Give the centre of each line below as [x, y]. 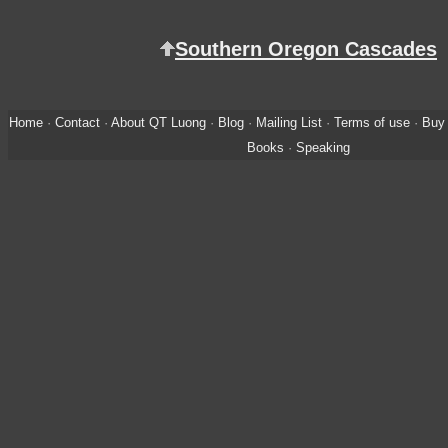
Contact [77, 122]
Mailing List [288, 122]
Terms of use [371, 122]
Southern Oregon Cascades [306, 49]
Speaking [323, 147]
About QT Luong [158, 122]
